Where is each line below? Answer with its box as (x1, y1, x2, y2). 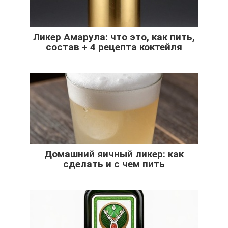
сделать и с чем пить (63, 158, 165, 170)
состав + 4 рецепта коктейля (46, 41, 182, 53)
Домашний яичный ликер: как (44, 148, 184, 160)
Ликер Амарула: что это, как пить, (33, 31, 195, 43)
